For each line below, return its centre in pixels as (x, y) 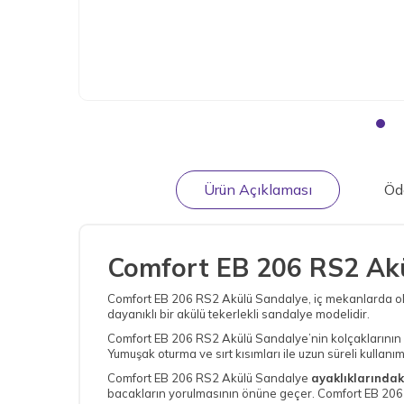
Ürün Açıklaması (257, 189)
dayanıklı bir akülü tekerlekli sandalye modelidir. (239, 313)
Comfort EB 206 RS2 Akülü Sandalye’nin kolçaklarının (254, 338)
